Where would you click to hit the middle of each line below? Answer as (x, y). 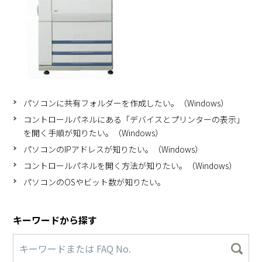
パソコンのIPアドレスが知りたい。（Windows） (113, 149)
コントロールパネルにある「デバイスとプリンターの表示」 (134, 119)
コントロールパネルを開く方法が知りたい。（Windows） (130, 166)
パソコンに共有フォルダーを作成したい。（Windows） (126, 103)
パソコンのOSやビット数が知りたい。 (95, 182)
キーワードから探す (55, 220)
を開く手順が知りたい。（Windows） (94, 133)
